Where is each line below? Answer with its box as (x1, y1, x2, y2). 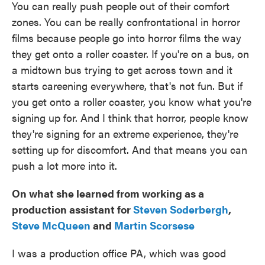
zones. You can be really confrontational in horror (12, 14, 240, 29)
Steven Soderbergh (133, 202, 228, 216)
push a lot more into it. (12, 158, 117, 173)
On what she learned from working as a (12, 186, 204, 201)
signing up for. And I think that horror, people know (12, 110, 248, 125)
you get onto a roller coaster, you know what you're (12, 94, 251, 109)
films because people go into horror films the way (12, 30, 241, 45)
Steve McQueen (12, 218, 91, 232)
